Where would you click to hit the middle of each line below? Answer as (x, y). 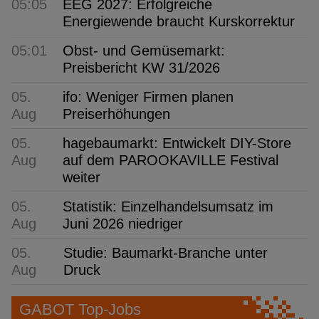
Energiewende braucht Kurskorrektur (179, 21)
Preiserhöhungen (116, 114)
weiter (82, 177)
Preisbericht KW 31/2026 (141, 67)
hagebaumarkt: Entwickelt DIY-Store (177, 143)
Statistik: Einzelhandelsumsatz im (168, 206)
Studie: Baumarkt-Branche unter (166, 252)
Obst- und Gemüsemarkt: (144, 50)
